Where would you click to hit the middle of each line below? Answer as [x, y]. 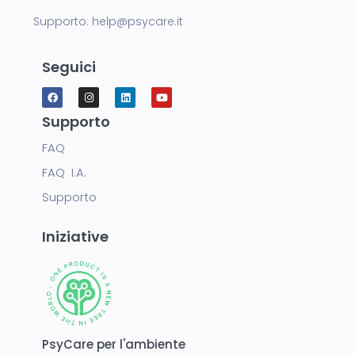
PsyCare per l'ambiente [114, 344]
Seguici [69, 67]
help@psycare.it [137, 21]
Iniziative [75, 236]
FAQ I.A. [64, 172]
